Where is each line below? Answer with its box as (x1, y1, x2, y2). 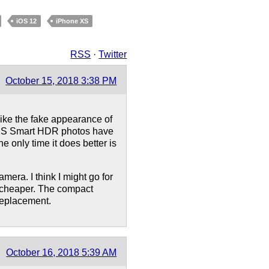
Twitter (98, 49, 127, 60)
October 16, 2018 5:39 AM (6, 247, 117, 258)
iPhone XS (56, 17, 89, 25)
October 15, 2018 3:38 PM (5, 76, 117, 86)
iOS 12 (16, 17, 37, 25)
